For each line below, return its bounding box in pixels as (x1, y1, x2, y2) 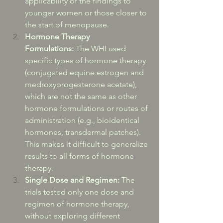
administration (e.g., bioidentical (25, 115, 141, 125)
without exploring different (25, 211, 122, 221)
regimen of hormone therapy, (25, 199, 131, 209)
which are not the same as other (25, 92, 139, 101)
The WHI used (74, 44, 128, 53)
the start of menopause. (25, 20, 109, 29)
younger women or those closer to (25, 8, 149, 17)
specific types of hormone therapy (25, 56, 148, 65)
